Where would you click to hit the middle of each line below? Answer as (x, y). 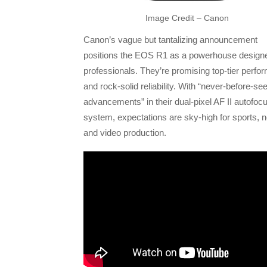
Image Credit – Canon (187, 18)
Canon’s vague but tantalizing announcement (170, 39)
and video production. (125, 132)
